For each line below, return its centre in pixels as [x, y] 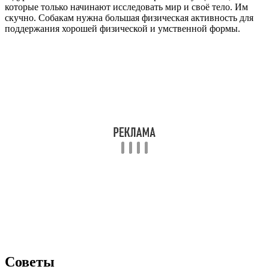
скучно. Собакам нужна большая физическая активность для [129, 18]
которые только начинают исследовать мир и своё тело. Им [126, 7]
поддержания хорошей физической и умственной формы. [122, 29]
